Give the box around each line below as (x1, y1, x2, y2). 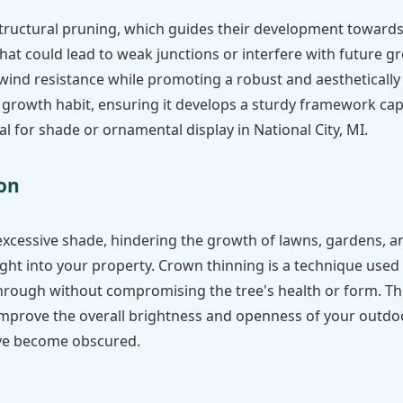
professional (132, 167, 209, 185)
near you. (209, 167, 271, 185)
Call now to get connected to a (79, 148, 270, 166)
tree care (270, 148, 324, 166)
